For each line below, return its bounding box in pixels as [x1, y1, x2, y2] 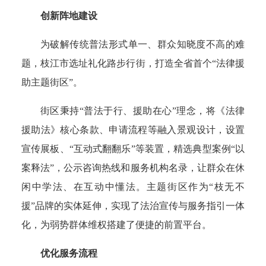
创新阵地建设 [40, 11, 97, 21]
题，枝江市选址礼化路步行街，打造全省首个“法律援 [21, 58, 245, 68]
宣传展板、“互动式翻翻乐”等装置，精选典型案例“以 [21, 144, 245, 154]
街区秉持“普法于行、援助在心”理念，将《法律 [40, 106, 245, 116]
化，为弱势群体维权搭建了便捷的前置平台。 [21, 220, 211, 230]
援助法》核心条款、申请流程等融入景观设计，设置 [21, 125, 245, 135]
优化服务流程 [40, 248, 97, 258]
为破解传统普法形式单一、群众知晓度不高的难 [40, 39, 245, 49]
